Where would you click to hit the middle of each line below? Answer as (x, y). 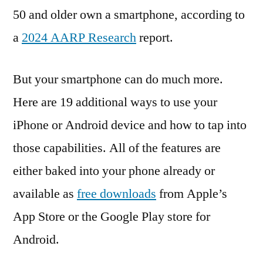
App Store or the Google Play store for (112, 217)
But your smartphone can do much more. (118, 79)
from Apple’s (192, 194)
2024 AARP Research (79, 38)
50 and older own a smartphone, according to (129, 15)
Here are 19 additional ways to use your (115, 102)
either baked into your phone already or (114, 171)
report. (155, 38)
